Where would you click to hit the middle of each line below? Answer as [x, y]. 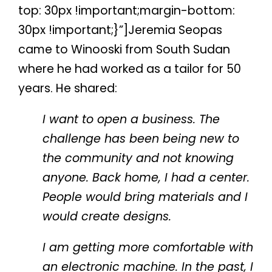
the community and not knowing [138, 158]
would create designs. [107, 217]
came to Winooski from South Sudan [124, 49]
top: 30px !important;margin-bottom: [127, 10]
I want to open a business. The [131, 120]
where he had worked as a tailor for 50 [130, 69]
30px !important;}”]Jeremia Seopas [121, 30]
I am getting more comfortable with [148, 248]
